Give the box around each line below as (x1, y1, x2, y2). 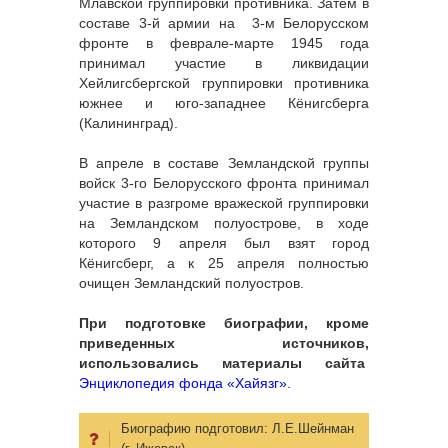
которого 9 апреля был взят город (79, 235, 369, 252)
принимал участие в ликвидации (79, 55, 369, 72)
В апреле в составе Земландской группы (79, 155, 369, 172)
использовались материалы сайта (79, 355, 365, 372)
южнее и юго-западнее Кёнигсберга (79, 95, 369, 112)
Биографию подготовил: (121, 421, 272, 437)
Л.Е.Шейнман (272, 421, 354, 437)
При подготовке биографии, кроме (79, 315, 369, 332)
